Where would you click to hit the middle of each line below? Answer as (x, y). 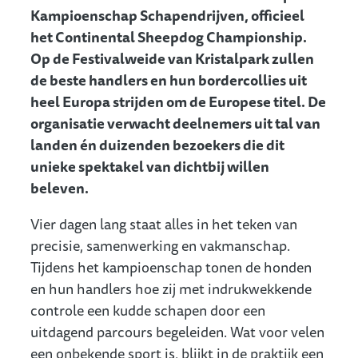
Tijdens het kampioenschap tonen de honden (171, 267)
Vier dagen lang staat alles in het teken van (164, 223)
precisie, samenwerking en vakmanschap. (160, 245)
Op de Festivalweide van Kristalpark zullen (172, 58)
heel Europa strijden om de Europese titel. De (178, 101)
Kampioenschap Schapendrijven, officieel (167, 15)
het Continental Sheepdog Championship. (169, 36)
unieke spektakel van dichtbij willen (150, 166)
